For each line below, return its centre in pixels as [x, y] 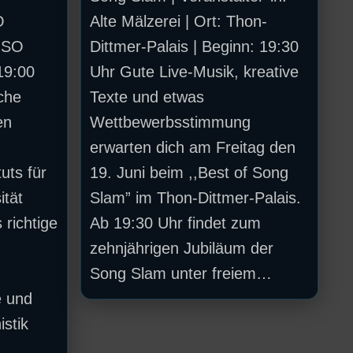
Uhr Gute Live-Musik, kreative [194, 71]
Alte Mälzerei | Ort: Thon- [178, 21]
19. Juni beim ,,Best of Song [189, 172]
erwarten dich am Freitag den [192, 147]
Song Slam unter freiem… [180, 273]
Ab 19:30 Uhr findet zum [175, 223]
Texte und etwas [147, 97]
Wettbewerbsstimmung [170, 122]
